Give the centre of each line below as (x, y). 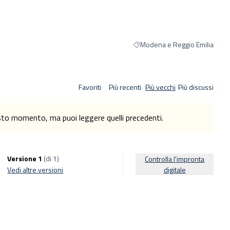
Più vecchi (160, 87)
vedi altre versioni (37, 170)
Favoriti (90, 87)
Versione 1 (25, 158)
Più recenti (125, 87)
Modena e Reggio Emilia (177, 44)
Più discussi (196, 87)
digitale (175, 170)
